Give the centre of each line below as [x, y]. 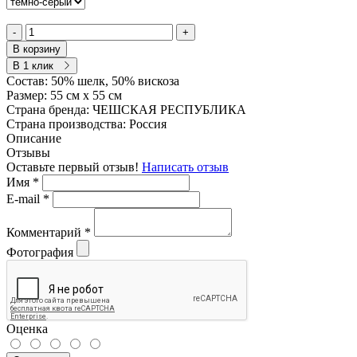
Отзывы [28, 152]
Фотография [40, 252]
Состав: [29, 80]
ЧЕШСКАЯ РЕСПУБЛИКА [169, 109]
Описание [34, 138]
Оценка [27, 328]
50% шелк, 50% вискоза [115, 80]
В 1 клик [33, 65]
